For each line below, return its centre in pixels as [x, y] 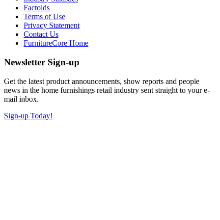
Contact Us [41, 34]
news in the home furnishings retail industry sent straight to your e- [107, 90]
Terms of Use [44, 17]
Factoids [37, 8]
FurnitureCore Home [56, 43]
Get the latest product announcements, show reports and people [102, 81]
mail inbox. [21, 99]
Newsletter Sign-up [42, 62]
